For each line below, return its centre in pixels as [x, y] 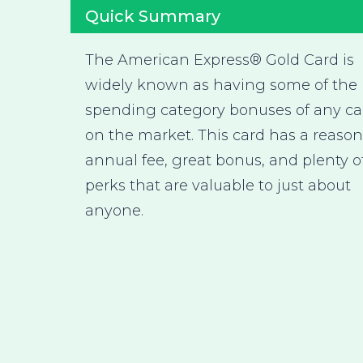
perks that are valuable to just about [218, 185]
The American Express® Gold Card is [220, 60]
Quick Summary [153, 16]
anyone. [114, 210]
